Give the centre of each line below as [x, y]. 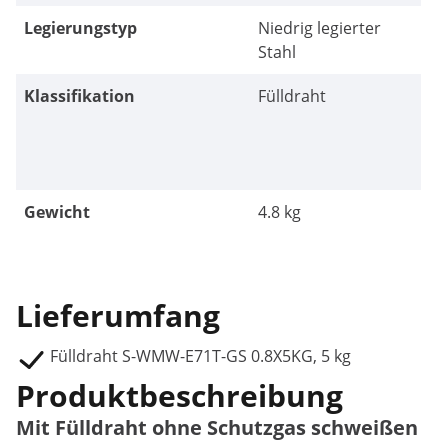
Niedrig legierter [319, 28]
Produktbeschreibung [179, 395]
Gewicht [57, 212]
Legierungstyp [80, 28]
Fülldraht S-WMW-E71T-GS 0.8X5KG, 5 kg [200, 356]
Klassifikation [79, 96]
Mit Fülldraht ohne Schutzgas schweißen [217, 427]
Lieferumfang [118, 315]
